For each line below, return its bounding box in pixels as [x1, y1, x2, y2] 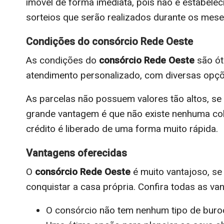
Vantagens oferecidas [26, 146, 129, 159]
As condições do [26, 54, 99, 66]
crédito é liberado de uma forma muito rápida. [26, 122, 218, 134]
